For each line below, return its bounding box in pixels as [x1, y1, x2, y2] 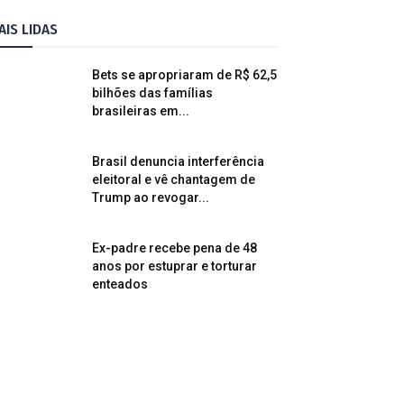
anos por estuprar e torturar [92, 259, 257, 273]
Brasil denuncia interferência [92, 154, 264, 169]
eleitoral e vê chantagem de [92, 172, 255, 187]
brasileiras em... [92, 104, 189, 118]
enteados [92, 277, 148, 291]
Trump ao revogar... [92, 190, 209, 205]
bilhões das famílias [92, 86, 213, 100]
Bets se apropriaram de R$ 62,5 [92, 68, 277, 82]
